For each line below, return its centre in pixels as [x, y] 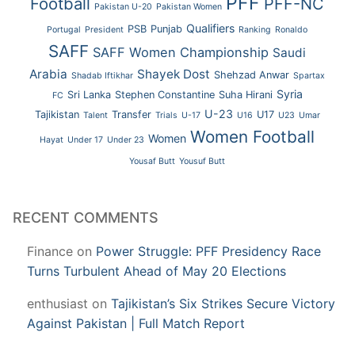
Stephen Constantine [164, 94]
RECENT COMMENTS [86, 217]
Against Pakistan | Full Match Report [136, 323]
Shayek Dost [174, 74]
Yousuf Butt [202, 161]
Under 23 [126, 139]
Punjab [167, 29]
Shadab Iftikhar [103, 75]
